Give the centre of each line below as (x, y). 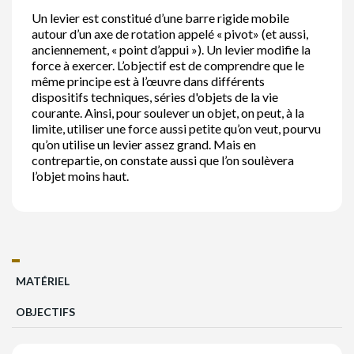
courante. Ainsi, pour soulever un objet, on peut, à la (168, 113)
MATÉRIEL (43, 281)
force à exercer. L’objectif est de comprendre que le (168, 66)
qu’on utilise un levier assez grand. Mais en (144, 145)
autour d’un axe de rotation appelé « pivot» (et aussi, (170, 34)
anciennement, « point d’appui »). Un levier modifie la (171, 50)
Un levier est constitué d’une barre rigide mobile (160, 18)
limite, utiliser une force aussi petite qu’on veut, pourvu (176, 129)
